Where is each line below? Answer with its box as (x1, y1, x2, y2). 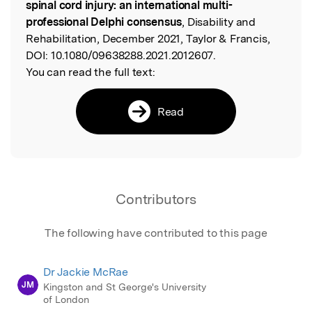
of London (43, 293, 89, 305)
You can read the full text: (26, 65, 155, 79)
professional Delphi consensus (26, 15, 182, 29)
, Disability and (182, 15, 256, 29)
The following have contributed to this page (45, 226, 267, 240)
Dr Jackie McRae (43, 265, 128, 279)
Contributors (116, 190, 196, 208)
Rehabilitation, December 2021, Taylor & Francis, (26, 31, 270, 45)
